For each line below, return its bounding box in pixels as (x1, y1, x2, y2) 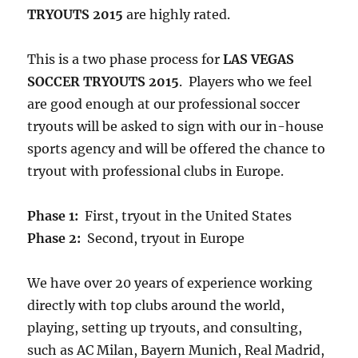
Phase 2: (27, 230, 82, 247)
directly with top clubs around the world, (27, 297, 285, 314)
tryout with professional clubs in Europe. (27, 163, 284, 180)
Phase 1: (27, 208, 79, 225)
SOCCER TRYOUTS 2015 (27, 74, 180, 90)
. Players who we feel (179, 74, 312, 90)
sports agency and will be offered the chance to (27, 141, 326, 157)
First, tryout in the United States (78, 208, 292, 225)
